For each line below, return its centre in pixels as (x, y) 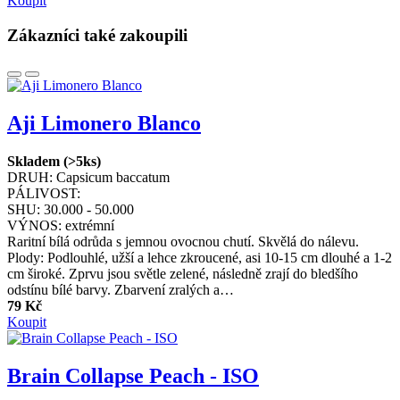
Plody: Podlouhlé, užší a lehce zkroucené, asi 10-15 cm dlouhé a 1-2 (200, 258)
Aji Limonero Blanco (104, 124)
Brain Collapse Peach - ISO (133, 376)
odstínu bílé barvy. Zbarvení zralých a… (121, 290)
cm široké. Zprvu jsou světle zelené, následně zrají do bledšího (183, 274)
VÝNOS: (34, 226)
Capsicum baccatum (113, 178)
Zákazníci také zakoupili (97, 35)
